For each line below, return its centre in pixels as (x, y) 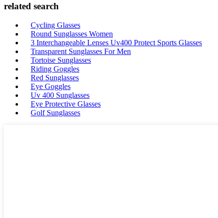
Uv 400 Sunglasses (60, 95)
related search (31, 6)
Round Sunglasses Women (72, 34)
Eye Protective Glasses (66, 104)
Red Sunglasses (55, 78)
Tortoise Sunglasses (61, 60)
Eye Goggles (51, 86)
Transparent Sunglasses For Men (81, 51)
